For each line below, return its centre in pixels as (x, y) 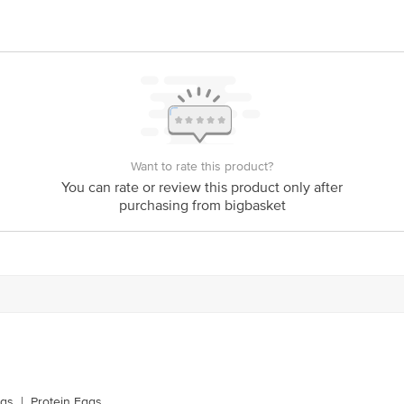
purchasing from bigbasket (202, 206)
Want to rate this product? (202, 166)
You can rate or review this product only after (202, 188)
